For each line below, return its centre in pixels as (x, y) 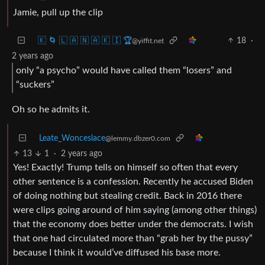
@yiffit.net (148, 41)
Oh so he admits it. (51, 109)
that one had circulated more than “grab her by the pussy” (133, 238)
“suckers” (35, 85)
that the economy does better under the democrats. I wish (133, 224)
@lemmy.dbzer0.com (138, 138)
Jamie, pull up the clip (58, 12)
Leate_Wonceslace (72, 138)
